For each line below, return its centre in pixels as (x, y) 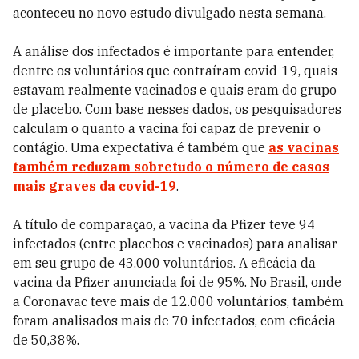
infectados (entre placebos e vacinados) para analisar (175, 244)
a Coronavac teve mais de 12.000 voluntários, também (178, 301)
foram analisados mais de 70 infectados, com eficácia (174, 321)
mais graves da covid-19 (95, 186)
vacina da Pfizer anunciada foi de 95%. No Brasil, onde (177, 282)
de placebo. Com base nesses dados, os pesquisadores (177, 109)
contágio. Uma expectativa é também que (141, 147)
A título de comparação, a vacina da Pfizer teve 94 (164, 224)
